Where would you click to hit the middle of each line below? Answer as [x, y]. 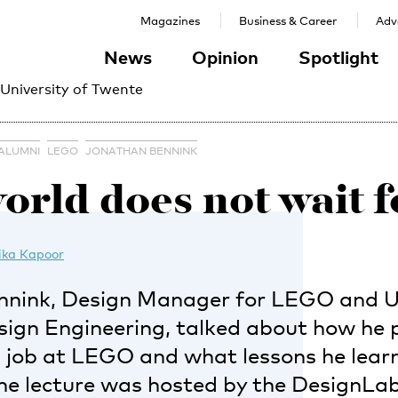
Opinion [225, 57]
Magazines [170, 20]
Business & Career [288, 20]
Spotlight [338, 57]
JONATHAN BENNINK [141, 151]
